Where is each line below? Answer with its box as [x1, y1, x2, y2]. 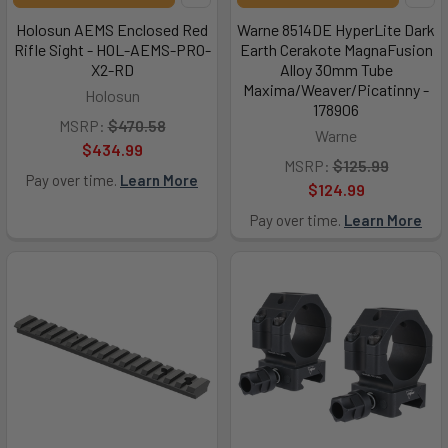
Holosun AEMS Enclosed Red [16, 20, 208, 39]
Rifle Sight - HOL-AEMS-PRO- [13, 40, 211, 59]
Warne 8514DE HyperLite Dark [237, 20, 435, 39]
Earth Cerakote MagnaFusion [239, 40, 433, 59]
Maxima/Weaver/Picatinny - [243, 80, 429, 99]
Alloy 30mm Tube [279, 60, 393, 79]
